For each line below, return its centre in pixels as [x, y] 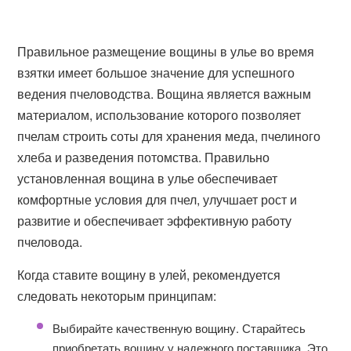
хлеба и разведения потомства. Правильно [144, 157]
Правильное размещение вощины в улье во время [166, 51]
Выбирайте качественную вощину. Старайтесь [179, 328]
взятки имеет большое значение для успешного [156, 72]
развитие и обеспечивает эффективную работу [155, 221]
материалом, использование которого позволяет [159, 115]
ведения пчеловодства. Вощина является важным [165, 94]
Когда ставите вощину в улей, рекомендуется [149, 275]
